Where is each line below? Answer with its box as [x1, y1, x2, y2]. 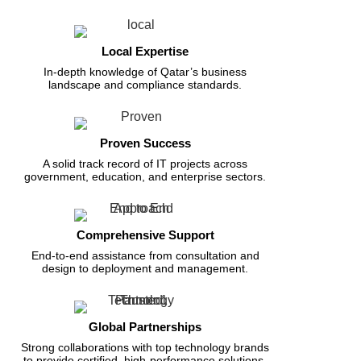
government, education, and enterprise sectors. [24, 169, 266, 183]
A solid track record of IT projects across [43, 156, 247, 170]
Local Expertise [102, 44, 189, 58]
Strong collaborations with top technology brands [21, 340, 269, 354]
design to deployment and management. [42, 261, 248, 275]
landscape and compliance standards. [48, 77, 242, 91]
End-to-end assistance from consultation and [31, 248, 259, 262]
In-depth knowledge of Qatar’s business [44, 64, 247, 78]
